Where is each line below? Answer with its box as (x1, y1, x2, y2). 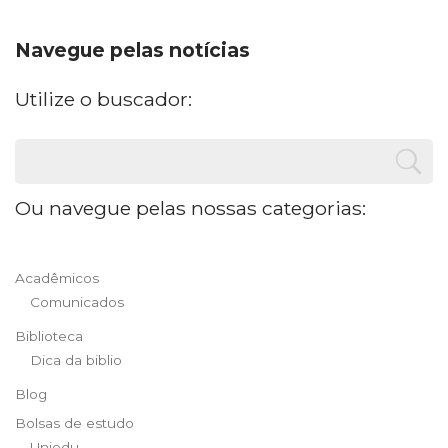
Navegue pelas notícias (15, 38, 250, 62)
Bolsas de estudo (15, 415, 134, 431)
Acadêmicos (15, 270, 99, 286)
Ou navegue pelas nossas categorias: (15, 196, 366, 220)
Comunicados (30, 294, 124, 310)
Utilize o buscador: (15, 87, 192, 111)
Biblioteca (15, 328, 83, 344)
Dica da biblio (30, 352, 122, 368)
